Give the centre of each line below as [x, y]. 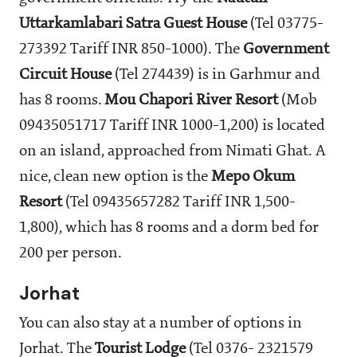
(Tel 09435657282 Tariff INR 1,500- [179, 202]
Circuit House [65, 75]
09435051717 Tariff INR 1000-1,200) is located [172, 126]
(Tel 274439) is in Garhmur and [216, 75]
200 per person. [71, 253]
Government [286, 49]
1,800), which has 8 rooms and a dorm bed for [169, 228]
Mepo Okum [253, 177]
